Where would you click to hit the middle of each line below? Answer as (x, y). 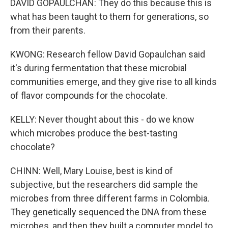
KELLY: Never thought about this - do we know (102, 119)
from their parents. (48, 30)
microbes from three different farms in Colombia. (110, 198)
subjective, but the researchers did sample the (104, 184)
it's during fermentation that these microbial (98, 68)
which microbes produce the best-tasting (94, 133)
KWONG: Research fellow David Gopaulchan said (108, 54)
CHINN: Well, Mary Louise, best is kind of (92, 171)
